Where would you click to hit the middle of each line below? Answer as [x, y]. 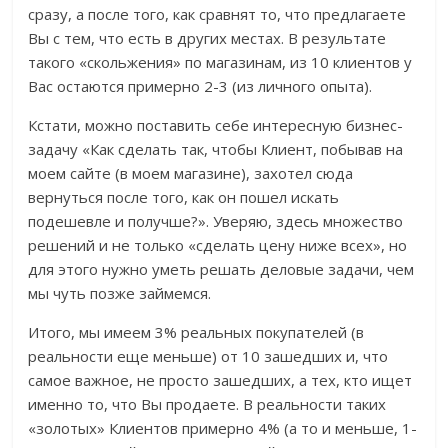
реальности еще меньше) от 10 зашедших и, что [208, 356]
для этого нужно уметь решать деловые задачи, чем [221, 269]
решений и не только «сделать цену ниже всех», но [218, 245]
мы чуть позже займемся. [120, 293]
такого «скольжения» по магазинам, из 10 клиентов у [220, 62]
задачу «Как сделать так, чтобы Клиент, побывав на [216, 149]
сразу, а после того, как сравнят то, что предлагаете [217, 14]
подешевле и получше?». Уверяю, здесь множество [216, 221]
